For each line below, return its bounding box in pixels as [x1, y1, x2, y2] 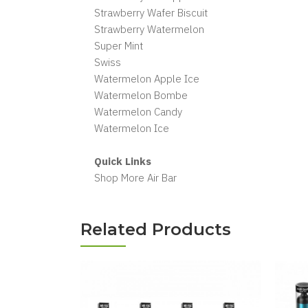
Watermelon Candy [94, 105, 182, 118]
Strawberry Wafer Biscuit [94, 6, 208, 19]
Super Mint [94, 39, 143, 52]
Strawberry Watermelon [94, 23, 204, 36]
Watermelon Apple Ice [94, 72, 199, 85]
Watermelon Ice [94, 122, 169, 135]
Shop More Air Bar [94, 171, 177, 184]
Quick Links [94, 155, 151, 168]
